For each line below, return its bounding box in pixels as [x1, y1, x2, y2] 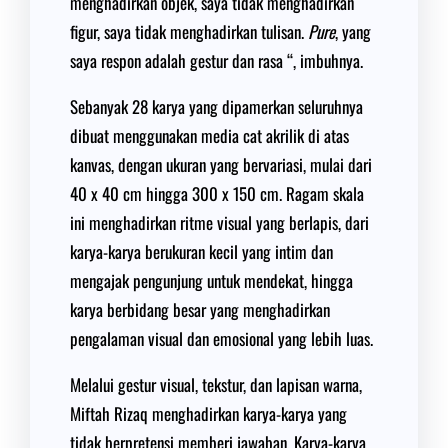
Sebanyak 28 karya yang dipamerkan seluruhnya [70, 94, 363, 119]
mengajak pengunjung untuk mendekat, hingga [70, 268, 353, 293]
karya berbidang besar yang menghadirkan [70, 297, 330, 322]
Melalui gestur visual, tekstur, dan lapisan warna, [70, 372, 362, 397]
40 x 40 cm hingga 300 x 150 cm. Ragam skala [70, 181, 364, 206]
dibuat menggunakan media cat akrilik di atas [70, 123, 349, 148]
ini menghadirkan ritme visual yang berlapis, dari [70, 210, 369, 235]
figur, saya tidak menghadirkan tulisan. [70, 19, 308, 44]
